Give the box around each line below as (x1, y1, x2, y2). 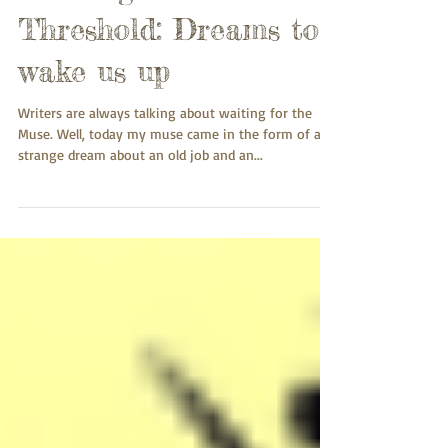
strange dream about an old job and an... (18, 182, 263, 199)
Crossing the (18, 5, 189, 41)
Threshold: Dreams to (18, 47, 319, 83)
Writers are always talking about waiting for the (18, 140, 312, 157)
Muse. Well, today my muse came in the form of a (18, 161, 57, 178)
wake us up (18, 89, 170, 125)
